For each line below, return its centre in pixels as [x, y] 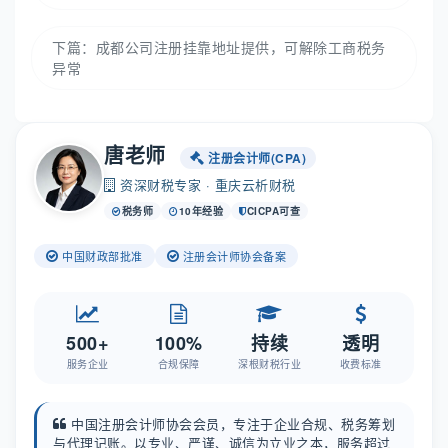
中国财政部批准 [100, 256]
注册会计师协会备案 [232, 256]
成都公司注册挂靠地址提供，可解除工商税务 [240, 47]
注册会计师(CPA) [255, 158]
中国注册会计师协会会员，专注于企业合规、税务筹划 [230, 424]
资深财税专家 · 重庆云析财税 [205, 185]
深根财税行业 [269, 364]
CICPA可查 [273, 211]
